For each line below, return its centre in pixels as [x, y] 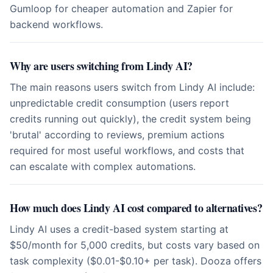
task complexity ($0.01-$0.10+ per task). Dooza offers [136, 261]
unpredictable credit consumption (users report [119, 103]
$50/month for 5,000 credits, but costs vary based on [135, 245]
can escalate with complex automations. [103, 166]
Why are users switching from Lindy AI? [101, 66]
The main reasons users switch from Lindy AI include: [132, 87]
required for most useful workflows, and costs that [127, 151]
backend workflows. [56, 24]
